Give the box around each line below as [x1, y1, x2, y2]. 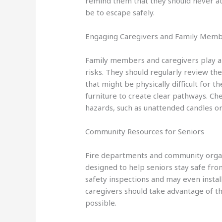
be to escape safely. [85, 7, 155, 18]
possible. [85, 198, 117, 208]
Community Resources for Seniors [85, 126, 205, 137]
